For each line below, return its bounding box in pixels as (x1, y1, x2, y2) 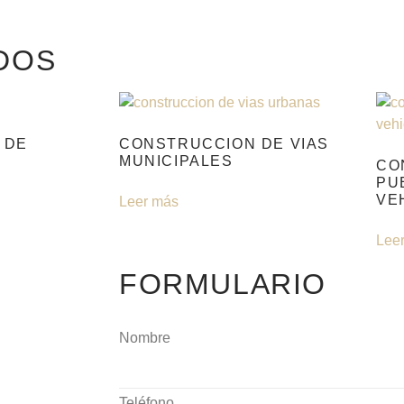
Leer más (119, 193, 179, 209)
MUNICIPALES (119, 152, 234, 169)
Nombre (119, 329, 170, 345)
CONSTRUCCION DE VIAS (119, 135, 330, 151)
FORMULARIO (119, 267, 326, 300)
